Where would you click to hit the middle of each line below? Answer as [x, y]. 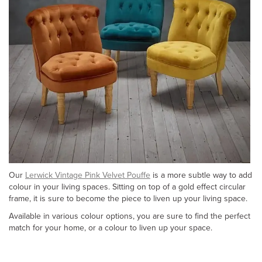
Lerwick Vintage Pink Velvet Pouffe [88, 175]
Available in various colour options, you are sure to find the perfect [130, 216]
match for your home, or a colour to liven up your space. [111, 227]
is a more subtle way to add [201, 175]
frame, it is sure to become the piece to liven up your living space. [128, 198]
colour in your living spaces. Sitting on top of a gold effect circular [127, 187]
